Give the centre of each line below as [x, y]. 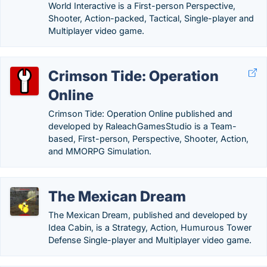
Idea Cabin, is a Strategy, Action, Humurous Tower [150, 227]
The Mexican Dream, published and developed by [148, 215]
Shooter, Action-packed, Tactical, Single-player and [151, 18]
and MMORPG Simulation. [100, 151]
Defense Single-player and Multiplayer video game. [150, 240]
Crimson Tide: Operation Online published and [140, 114]
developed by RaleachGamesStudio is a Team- [142, 126]
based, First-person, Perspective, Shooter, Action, [148, 139]
